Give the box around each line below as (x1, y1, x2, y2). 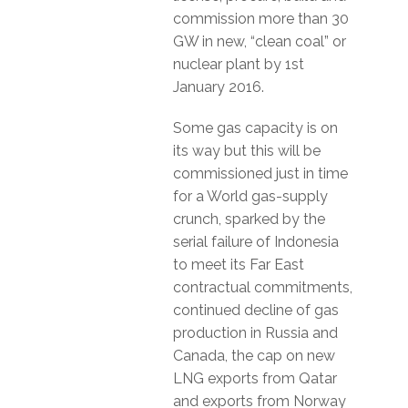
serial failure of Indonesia (173, 233, 339, 250)
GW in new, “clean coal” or (173, 33, 346, 50)
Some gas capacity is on (173, 119, 338, 137)
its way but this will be (173, 142, 321, 159)
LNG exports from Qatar (173, 370, 337, 387)
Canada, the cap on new (173, 347, 335, 364)
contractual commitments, (173, 279, 352, 296)
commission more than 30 (173, 10, 349, 27)
